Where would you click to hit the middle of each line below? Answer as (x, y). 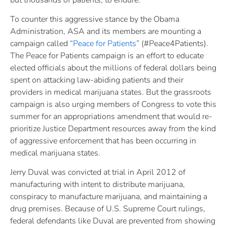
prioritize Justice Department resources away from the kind (113, 129)
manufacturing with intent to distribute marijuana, (98, 185)
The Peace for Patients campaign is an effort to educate (107, 56)
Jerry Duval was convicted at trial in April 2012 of (98, 173)
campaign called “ (42, 44)
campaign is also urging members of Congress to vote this (113, 105)
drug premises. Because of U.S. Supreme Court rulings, (108, 209)
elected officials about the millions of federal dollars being (113, 68)
